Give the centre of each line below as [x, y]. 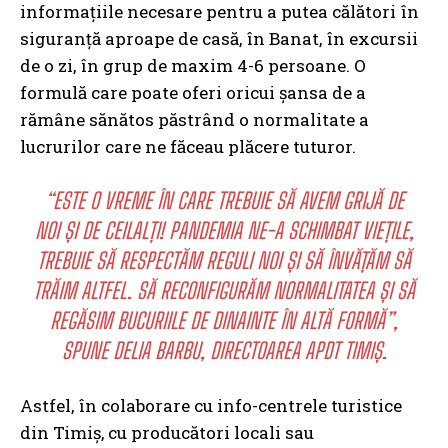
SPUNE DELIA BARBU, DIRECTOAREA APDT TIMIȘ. [224, 351]
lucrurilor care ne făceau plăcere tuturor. [188, 147]
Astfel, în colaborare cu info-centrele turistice [211, 406]
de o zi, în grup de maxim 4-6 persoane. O [193, 66]
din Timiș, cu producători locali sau [167, 433]
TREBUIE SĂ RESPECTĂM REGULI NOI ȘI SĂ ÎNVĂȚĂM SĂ [224, 261]
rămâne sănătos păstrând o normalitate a [194, 120]
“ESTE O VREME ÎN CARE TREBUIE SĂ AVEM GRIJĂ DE [224, 201]
